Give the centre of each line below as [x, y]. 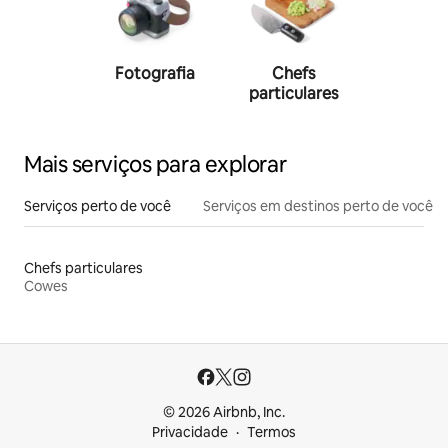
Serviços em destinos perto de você [318, 205]
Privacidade [190, 432]
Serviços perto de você [97, 205]
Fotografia [155, 73]
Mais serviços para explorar [155, 164]
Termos [271, 432]
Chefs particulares [83, 267]
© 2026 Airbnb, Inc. [224, 412]
